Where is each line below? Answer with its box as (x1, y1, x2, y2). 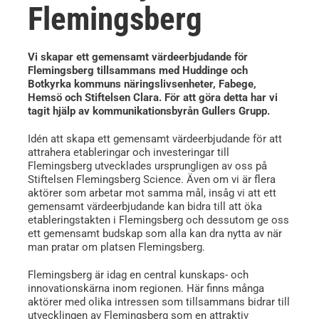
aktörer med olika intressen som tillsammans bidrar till (27, 295, 290, 308)
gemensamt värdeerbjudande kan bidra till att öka (27, 199, 262, 213)
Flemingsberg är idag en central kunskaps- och (27, 268, 249, 281)
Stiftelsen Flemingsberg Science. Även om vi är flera (27, 172, 276, 186)
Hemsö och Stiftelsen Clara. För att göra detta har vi (27, 90, 278, 104)
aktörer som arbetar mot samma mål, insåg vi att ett (27, 186, 276, 199)
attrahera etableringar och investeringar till (27, 145, 229, 159)
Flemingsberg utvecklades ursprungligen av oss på (27, 159, 267, 172)
